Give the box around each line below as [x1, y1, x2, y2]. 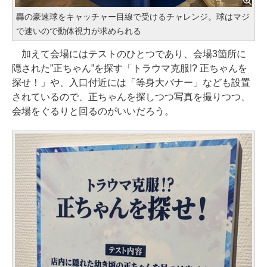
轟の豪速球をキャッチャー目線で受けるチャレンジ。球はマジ [16, 11, 250, 21]
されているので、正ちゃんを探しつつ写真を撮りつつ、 [12, 91, 250, 102]
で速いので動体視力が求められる [16, 26, 141, 36]
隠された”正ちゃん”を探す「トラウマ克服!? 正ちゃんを [12, 63, 247, 73]
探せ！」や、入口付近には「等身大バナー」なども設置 [12, 77, 250, 88]
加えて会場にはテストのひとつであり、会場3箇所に [12, 48, 246, 59]
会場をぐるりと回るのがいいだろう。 [12, 105, 174, 116]
